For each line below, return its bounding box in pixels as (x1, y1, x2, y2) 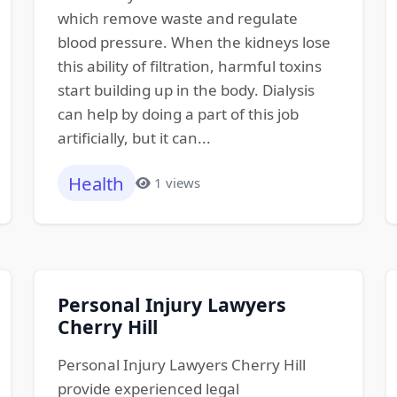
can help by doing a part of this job (57, 104, 299, 125)
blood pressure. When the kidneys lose (57, 32, 331, 53)
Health (68, 170, 125, 196)
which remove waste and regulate (57, 8, 298, 29)
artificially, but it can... (57, 128, 211, 149)
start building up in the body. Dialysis (57, 80, 315, 101)
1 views (154, 174, 201, 192)
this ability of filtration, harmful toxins (57, 56, 322, 77)
